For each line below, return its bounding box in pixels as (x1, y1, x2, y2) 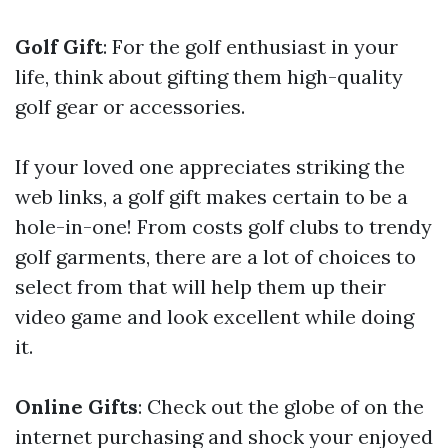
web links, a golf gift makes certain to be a (15, 184, 408, 210)
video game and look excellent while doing (15, 304, 414, 330)
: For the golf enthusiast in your (103, 34, 398, 60)
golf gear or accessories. (15, 94, 245, 120)
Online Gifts (15, 394, 138, 420)
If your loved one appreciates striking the (15, 154, 405, 180)
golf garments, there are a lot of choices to (15, 244, 416, 270)
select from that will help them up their (15, 274, 386, 300)
